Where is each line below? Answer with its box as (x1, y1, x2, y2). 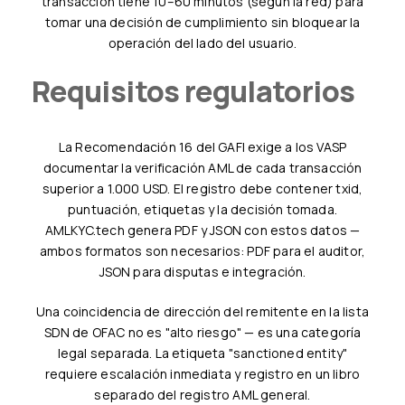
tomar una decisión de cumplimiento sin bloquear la (44, 13, 361, 31)
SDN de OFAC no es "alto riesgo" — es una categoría (43, 324, 362, 342)
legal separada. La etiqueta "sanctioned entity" (57, 344, 348, 363)
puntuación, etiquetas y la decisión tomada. (68, 201, 337, 219)
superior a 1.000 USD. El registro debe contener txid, (42, 180, 363, 198)
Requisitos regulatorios (50, 71, 355, 112)
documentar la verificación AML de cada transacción (42, 159, 363, 177)
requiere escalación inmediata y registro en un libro (44, 365, 361, 383)
